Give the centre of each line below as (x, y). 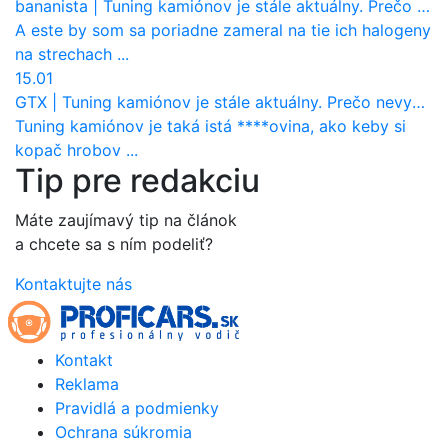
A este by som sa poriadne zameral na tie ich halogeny (223, 30)
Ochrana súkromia (123, 432)
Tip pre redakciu (137, 181)
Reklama (87, 384)
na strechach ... (72, 54)
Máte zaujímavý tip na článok (126, 220)
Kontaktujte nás (73, 284)
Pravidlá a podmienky (137, 408)
